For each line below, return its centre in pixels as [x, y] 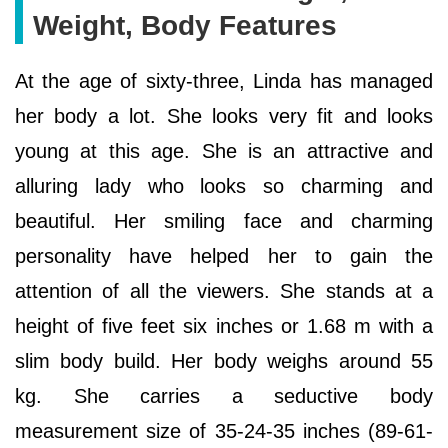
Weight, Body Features [185, 25]
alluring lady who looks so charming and [224, 185]
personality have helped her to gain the [224, 255]
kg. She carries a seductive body [224, 395]
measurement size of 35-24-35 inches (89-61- [224, 430]
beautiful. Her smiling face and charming [224, 220]
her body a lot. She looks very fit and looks [224, 115]
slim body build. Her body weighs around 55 [224, 360]
